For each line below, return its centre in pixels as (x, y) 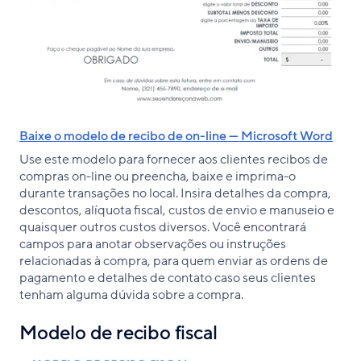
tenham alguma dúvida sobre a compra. (131, 295)
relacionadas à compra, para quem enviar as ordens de (174, 261)
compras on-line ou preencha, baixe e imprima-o (158, 177)
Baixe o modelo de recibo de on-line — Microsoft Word (176, 137)
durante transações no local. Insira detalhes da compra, (175, 194)
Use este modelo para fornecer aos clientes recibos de (174, 160)
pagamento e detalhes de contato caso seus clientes (168, 278)
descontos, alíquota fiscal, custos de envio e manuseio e (177, 211)
